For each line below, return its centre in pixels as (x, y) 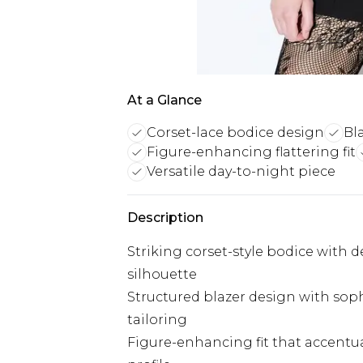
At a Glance (164, 100)
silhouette (162, 274)
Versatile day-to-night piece (241, 171)
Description (165, 218)
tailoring (157, 320)
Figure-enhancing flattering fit (251, 152)
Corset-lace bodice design (235, 132)
